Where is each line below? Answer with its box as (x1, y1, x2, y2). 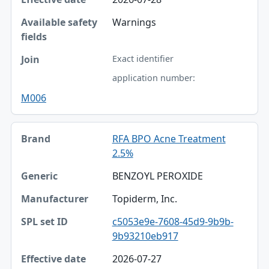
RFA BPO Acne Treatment (112, 131, 226, 145)
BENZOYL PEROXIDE (112, 169, 203, 183)
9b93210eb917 (112, 229, 178, 243)
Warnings (112, 15, 156, 29)
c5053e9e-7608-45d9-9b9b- (112, 214, 234, 228)
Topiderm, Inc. (112, 192, 177, 205)
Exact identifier (112, 52, 174, 64)
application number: (112, 71, 195, 83)
